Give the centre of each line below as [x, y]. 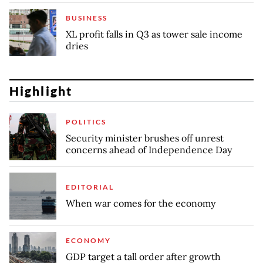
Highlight [41, 90]
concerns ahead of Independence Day [149, 150]
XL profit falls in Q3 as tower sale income [154, 34]
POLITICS [86, 122]
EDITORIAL [90, 187]
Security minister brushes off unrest [145, 138]
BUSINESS [87, 18]
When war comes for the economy [141, 203]
